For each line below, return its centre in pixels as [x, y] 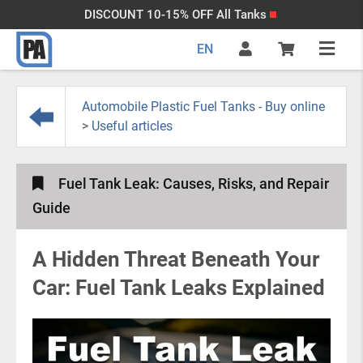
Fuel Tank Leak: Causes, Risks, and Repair [194, 184]
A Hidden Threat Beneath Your [176, 259]
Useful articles [132, 126]
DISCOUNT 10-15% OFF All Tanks [175, 15]
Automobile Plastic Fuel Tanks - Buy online [203, 107]
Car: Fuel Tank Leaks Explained [179, 288]
